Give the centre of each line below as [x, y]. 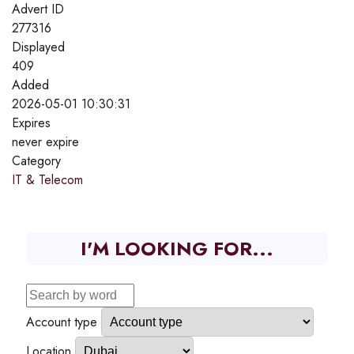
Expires [31, 122]
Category [36, 160]
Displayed [38, 47]
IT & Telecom [47, 179]
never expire [45, 141]
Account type [62, 322]
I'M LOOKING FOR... [177, 248]
